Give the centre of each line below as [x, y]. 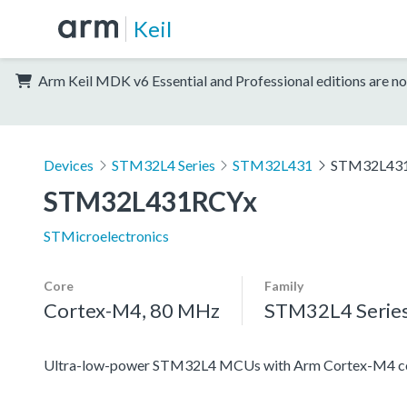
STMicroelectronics [106, 235]
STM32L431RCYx [150, 200]
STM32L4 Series [163, 164]
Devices [69, 164]
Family [284, 285]
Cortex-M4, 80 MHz [132, 310]
